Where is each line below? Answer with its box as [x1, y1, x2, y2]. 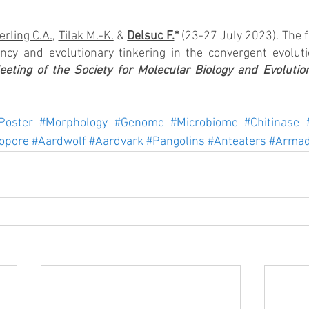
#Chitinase [244, 116, 300, 130]
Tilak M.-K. [58, 29, 114, 43]
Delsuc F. [127, 29, 175, 43]
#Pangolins [146, 134, 205, 149]
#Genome [114, 116, 164, 130]
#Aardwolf [32, 134, 86, 149]
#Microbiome [170, 116, 238, 130]
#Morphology [39, 116, 108, 130]
